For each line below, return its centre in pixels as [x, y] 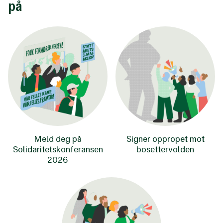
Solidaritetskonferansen [58, 149]
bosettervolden [165, 149]
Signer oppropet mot [165, 139]
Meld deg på [58, 139]
